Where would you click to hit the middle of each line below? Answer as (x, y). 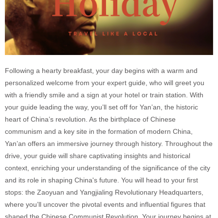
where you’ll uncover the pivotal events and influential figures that (105, 204)
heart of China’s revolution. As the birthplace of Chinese (90, 119)
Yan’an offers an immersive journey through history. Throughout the (109, 143)
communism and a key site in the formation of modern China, (99, 131)
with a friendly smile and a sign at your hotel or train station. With (104, 95)
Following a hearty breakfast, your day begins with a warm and (101, 70)
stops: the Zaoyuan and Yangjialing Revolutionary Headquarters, (104, 192)
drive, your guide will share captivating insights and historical (98, 155)
